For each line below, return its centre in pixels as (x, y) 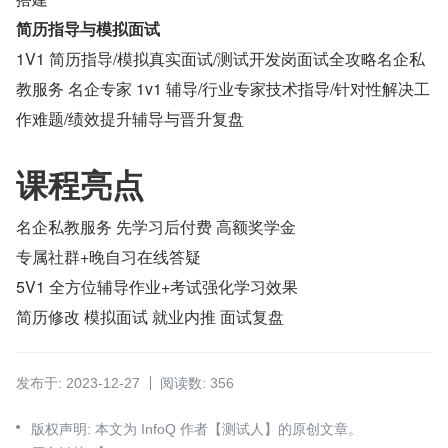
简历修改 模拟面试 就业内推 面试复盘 (150, 316)
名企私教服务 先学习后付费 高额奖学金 (156, 226)
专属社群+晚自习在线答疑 (108, 256)
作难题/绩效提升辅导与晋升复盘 (130, 118)
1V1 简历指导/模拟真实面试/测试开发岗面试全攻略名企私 (220, 58)
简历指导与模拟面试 (88, 28)
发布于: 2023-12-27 (78, 382)
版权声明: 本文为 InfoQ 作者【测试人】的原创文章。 (196, 428)
